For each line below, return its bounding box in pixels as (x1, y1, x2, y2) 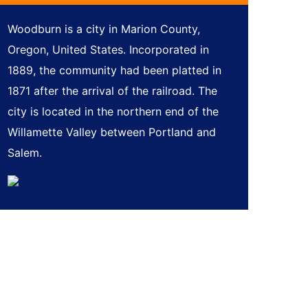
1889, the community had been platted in (8, 63, 221, 77)
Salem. (8, 146, 42, 159)
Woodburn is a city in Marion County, (8, 22, 200, 36)
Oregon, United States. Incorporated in (8, 43, 209, 56)
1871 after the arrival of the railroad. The (8, 84, 217, 98)
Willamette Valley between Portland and (8, 125, 216, 139)
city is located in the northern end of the (8, 104, 219, 118)
